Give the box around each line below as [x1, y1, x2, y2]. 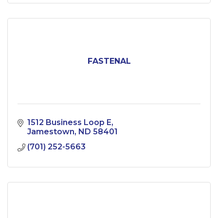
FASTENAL [87, 56, 131, 66]
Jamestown [27, 127, 74, 137]
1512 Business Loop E [27, 118, 111, 127]
